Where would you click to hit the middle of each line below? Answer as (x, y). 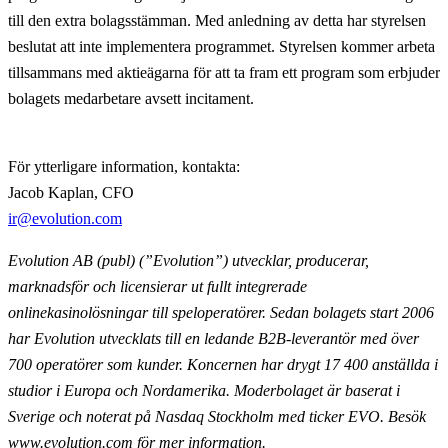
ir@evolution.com (65, 219)
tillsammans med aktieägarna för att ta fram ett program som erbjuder (224, 73)
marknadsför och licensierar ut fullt (121, 287)
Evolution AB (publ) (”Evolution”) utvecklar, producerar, (188, 261)
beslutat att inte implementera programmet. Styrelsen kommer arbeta (221, 47)
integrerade (271, 287)
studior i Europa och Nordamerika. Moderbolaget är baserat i (204, 391)
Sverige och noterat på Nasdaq (108, 417)
